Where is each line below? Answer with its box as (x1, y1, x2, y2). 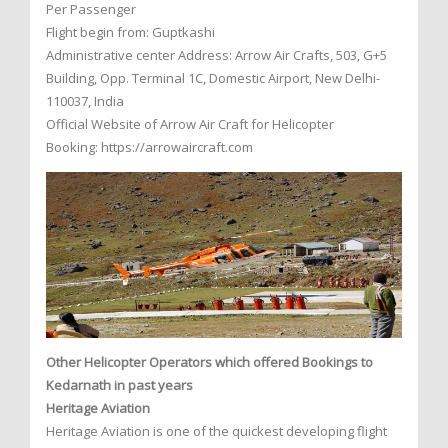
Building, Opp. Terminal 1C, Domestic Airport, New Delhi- (46, 68, 380, 87)
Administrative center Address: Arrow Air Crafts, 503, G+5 (46, 45, 387, 64)
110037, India (46, 91, 124, 110)
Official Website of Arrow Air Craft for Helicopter (46, 114, 334, 133)
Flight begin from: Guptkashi (46, 22, 215, 41)
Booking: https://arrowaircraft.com (46, 137, 253, 156)
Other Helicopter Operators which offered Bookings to (46, 353, 373, 372)
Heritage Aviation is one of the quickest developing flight (46, 422, 387, 441)
